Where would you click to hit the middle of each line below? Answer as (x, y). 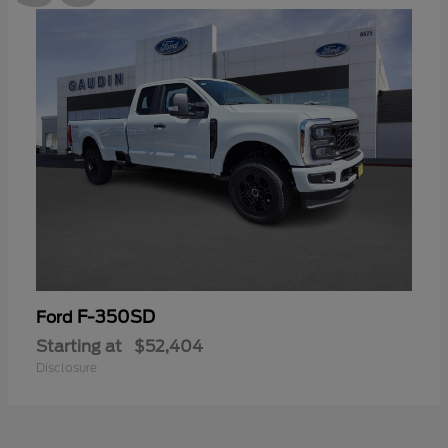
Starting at (79, 347)
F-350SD (116, 317)
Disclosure (66, 368)
